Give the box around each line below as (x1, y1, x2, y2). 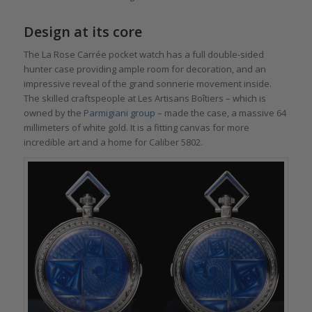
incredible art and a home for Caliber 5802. (23, 135, 203, 148)
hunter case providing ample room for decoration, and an (23, 62, 266, 75)
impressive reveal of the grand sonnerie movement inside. (23, 77, 272, 90)
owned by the (23, 106, 84, 119)
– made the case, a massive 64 (155, 106, 286, 119)
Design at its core (23, 22, 142, 41)
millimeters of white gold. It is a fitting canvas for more (23, 120, 249, 134)
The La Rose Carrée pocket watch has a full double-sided (23, 47, 264, 61)
